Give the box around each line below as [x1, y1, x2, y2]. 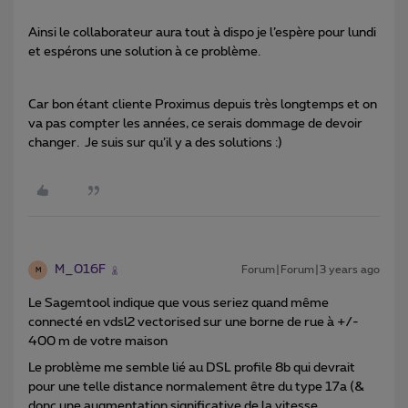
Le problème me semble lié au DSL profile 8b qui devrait [28, 362, 355, 375]
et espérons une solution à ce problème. [28, 46, 260, 59]
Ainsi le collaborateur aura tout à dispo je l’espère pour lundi [28, 26, 376, 40]
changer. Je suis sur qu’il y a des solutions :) [28, 137, 282, 150]
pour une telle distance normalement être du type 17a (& [28, 381, 364, 394]
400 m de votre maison [28, 335, 168, 349]
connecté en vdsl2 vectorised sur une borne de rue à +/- [28, 316, 359, 330]
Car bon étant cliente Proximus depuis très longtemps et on [28, 98, 377, 112]
